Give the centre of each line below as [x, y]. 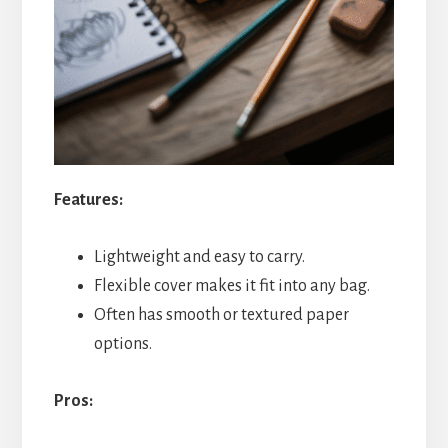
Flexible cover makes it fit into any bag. [231, 286]
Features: [88, 200]
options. [122, 344]
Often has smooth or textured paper [221, 315]
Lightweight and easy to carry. [199, 257]
